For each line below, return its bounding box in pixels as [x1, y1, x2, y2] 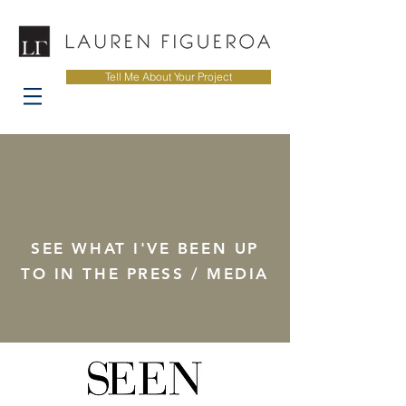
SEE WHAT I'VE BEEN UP [31, 239, 259, 257]
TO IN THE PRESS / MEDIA [21, 265, 269, 283]
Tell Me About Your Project [105, 70, 232, 83]
